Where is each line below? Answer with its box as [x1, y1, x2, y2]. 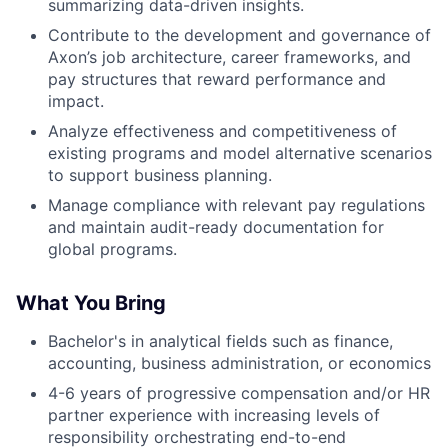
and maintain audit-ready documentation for [48, 217, 384, 237]
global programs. [48, 239, 177, 259]
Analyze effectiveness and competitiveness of [48, 121, 397, 141]
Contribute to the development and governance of [48, 25, 431, 45]
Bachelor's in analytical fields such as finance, [48, 331, 393, 351]
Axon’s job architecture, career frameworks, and [48, 47, 411, 67]
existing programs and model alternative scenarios [48, 143, 432, 163]
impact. [48, 91, 104, 111]
